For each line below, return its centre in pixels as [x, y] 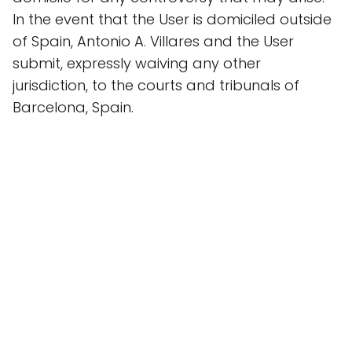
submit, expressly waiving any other [137, 63]
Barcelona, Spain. [73, 107]
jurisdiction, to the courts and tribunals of [156, 85]
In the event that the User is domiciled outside [172, 19]
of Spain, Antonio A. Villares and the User [153, 41]
